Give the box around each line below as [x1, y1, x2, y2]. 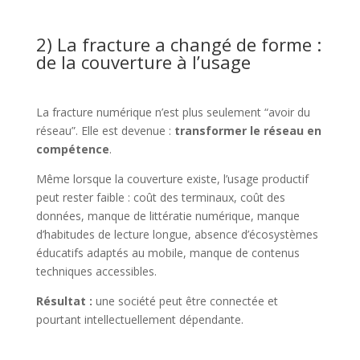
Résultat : [35, 293, 92, 309]
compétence [35, 141, 109, 157]
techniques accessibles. [35, 264, 157, 279]
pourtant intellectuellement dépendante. [35, 312, 243, 327]
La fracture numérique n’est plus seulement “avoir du [35, 104, 310, 120]
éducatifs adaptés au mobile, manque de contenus [35, 245, 300, 260]
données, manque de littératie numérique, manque [35, 208, 300, 223]
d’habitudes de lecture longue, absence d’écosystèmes [35, 227, 318, 242]
